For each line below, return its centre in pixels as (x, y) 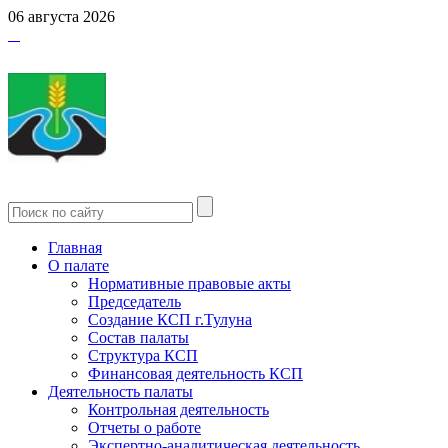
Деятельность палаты (120, 391)
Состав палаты (138, 337)
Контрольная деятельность (178, 409)
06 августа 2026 (61, 16)
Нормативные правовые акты (189, 283)
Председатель (134, 301)
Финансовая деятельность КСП (195, 373)
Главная (75, 247)
